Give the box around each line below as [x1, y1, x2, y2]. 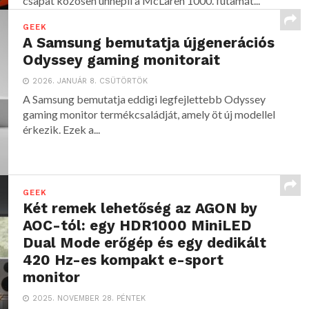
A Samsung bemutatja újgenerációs [23, 34, 275, 52]
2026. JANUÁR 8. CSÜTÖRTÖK [32, 77, 148, 86]
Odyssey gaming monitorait [23, 52, 221, 69]
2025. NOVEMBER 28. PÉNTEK [32, 294, 146, 303]
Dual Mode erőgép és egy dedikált [23, 235, 267, 252]
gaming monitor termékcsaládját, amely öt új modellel [23, 108, 276, 121]
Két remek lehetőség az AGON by [23, 200, 258, 217]
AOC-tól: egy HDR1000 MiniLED [23, 217, 252, 235]
